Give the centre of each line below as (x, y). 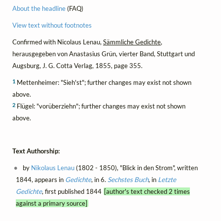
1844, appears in (40, 179)
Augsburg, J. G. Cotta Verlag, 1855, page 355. (77, 66)
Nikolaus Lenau (53, 167)
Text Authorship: (36, 151)
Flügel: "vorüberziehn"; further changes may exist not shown (100, 106)
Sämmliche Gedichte (132, 42)
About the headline (39, 8)
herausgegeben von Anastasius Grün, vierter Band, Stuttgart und (104, 54)
